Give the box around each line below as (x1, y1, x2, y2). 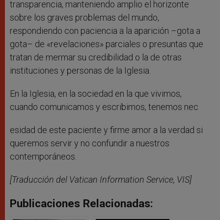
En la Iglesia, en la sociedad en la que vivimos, (10, 88, 182, 99)
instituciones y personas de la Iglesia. (10, 65, 153, 76)
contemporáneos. (10, 151, 77, 162)
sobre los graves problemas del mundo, (10, 12, 159, 23)
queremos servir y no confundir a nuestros (10, 138, 169, 149)
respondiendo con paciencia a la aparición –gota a (10, 26, 200, 36)
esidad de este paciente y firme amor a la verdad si (10, 125, 203, 136)
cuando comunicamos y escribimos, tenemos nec (10, 102, 198, 112)
